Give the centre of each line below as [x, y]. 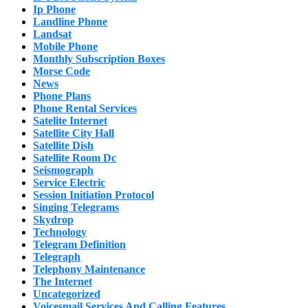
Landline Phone [70, 22]
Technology [60, 232]
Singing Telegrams [76, 208]
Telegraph [57, 257]
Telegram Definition [79, 245]
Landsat [52, 34]
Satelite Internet [70, 121]
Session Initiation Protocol [93, 195]
